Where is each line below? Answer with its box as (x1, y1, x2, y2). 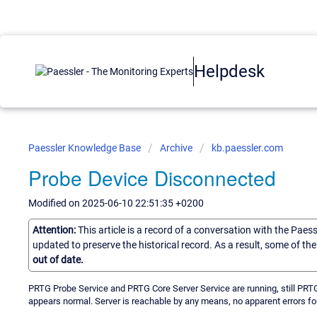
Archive (160, 142, 192, 154)
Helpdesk (194, 61, 265, 81)
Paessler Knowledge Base (28, 142, 143, 154)
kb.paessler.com (212, 142, 283, 154)
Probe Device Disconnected (28, 163, 276, 192)
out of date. (33, 253, 83, 265)
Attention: (33, 224, 78, 236)
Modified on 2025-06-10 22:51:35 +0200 (28, 197, 204, 209)
